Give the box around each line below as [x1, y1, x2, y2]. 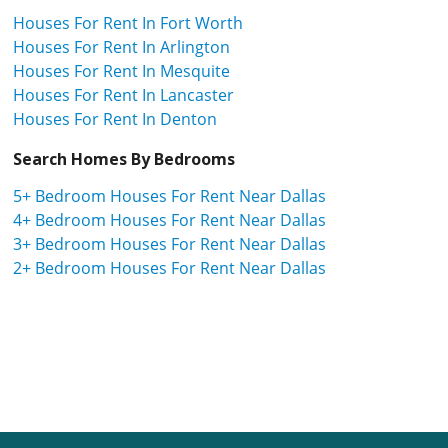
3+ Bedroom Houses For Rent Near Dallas [13, 232, 326, 255]
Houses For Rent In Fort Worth [13, 11, 243, 34]
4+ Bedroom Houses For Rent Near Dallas [13, 208, 326, 231]
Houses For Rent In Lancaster [13, 83, 234, 106]
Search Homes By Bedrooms [13, 147, 235, 170]
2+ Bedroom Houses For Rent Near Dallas [13, 256, 326, 279]
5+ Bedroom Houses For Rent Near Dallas [13, 184, 326, 207]
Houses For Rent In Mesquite [13, 59, 230, 82]
